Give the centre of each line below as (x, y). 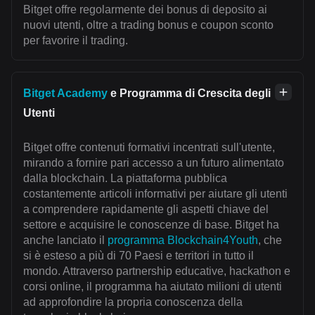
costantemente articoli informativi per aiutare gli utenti (155, 194)
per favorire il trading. (76, 41)
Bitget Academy (65, 94)
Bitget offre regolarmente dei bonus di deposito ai (145, 10)
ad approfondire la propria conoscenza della (133, 302)
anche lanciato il (65, 240)
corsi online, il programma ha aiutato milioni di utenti (153, 287)
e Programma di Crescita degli (189, 94)
